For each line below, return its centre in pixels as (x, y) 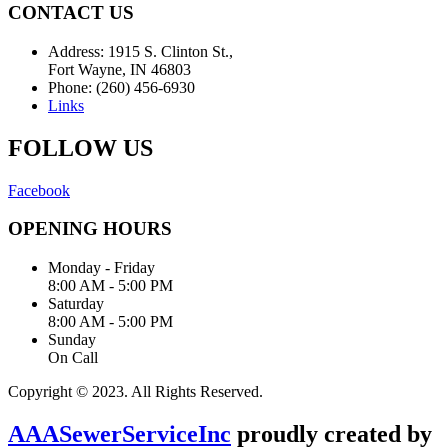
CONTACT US (71, 13)
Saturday (76, 304)
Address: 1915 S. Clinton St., (140, 51)
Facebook (39, 190)
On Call (73, 358)
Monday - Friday (101, 268)
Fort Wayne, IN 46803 (119, 69)
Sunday (72, 340)
